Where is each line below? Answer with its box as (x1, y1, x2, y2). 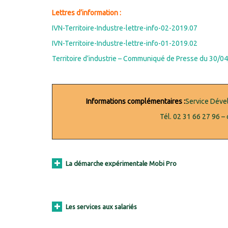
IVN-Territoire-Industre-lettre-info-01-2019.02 (52, 39, 197, 48)
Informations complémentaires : (85, 97, 185, 106)
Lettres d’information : (52, 9, 121, 17)
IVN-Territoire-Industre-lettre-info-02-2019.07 (52, 24, 197, 33)
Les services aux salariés (66, 203, 137, 211)
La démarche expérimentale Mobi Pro (66, 160, 177, 167)
